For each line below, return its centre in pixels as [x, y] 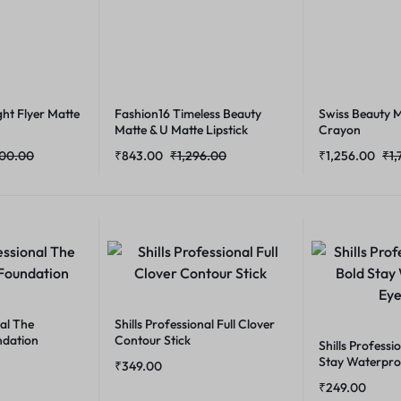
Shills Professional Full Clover [195, 324]
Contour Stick [153, 340]
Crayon [340, 130]
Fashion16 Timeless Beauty [188, 114]
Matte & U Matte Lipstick [181, 130]
